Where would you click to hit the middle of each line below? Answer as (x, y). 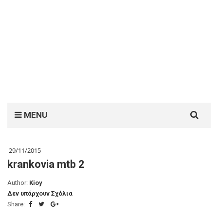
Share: (17, 204)
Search (191, 108)
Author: (18, 183)
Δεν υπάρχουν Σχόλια (40, 193)
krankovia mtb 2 (46, 164)
